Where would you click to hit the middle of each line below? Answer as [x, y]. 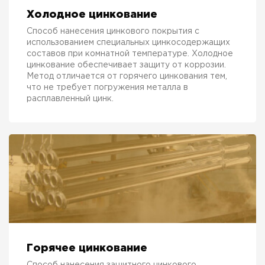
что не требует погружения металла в [107, 87]
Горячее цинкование [87, 248]
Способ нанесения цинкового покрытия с [113, 31]
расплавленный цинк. [70, 98]
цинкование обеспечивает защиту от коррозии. [126, 65]
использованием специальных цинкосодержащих [128, 42]
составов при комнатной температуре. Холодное [130, 54]
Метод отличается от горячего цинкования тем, [127, 76]
